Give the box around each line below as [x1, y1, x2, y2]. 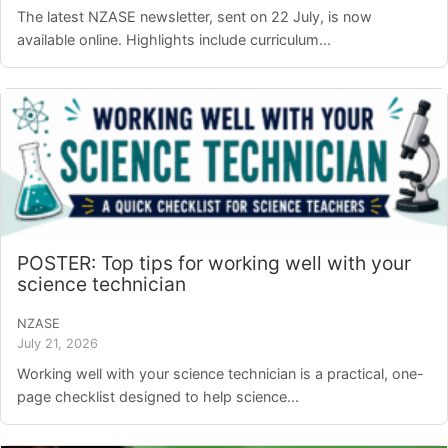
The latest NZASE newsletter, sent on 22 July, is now [17, 8, 372, 26]
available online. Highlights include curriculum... [17, 31, 331, 49]
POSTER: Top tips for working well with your [17, 250, 411, 275]
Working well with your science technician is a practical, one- [17, 365, 424, 383]
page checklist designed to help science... [17, 388, 299, 406]
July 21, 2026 [17, 336, 98, 352]
